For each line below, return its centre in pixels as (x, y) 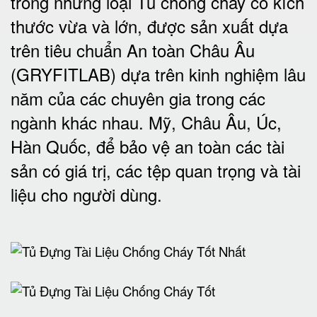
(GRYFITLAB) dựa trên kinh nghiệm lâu (158, 74)
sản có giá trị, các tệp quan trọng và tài (156, 170)
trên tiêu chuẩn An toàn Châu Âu (133, 50)
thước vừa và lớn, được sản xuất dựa (149, 26)
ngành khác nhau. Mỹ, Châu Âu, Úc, (146, 122)
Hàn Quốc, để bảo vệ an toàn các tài (148, 146)
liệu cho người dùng (84, 194)
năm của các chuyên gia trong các (138, 98)
